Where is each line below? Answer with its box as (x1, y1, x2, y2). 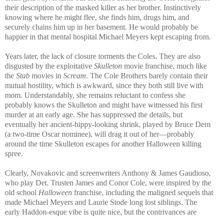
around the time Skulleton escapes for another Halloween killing (5, 139, 201, 148)
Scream (63, 71, 86, 80)
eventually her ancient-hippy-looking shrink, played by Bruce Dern (5, 120, 211, 128)
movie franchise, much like (124, 61, 207, 70)
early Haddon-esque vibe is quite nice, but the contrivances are (5, 207, 197, 216)
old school (5, 188, 38, 197)
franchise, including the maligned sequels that (74, 188, 213, 197)
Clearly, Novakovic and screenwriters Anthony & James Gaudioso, (5, 168, 211, 177)
